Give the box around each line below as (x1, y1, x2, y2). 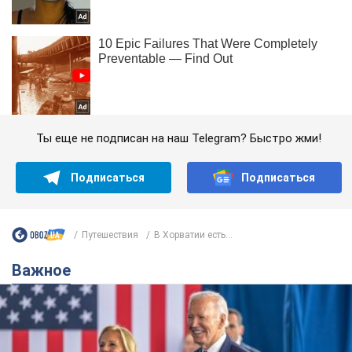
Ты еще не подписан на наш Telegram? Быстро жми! (36, 131, 321, 146)
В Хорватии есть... (154, 229, 233, 240)
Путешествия (82, 229, 138, 240)
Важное (22, 261, 71, 280)
